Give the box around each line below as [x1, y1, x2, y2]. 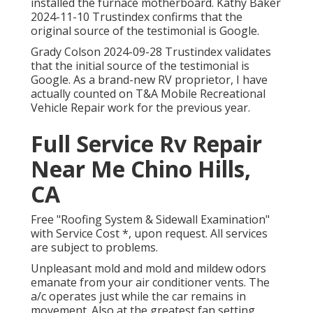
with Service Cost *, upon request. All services [31, 226, 268, 242]
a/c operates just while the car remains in [31, 289, 246, 305]
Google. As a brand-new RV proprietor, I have [31, 72, 268, 88]
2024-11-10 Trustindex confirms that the [31, 9, 242, 25]
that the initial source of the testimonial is [31, 58, 249, 74]
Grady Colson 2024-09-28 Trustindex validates [31, 44, 271, 60]
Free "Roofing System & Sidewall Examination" [31, 212, 270, 228]
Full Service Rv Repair [31, 129, 262, 159]
